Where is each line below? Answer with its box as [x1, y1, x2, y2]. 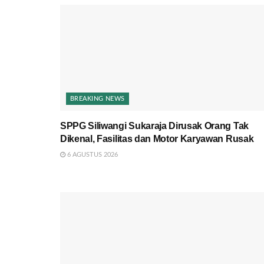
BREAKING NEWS [70, 95, 125, 102]
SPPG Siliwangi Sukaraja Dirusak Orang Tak [60, 120, 249, 131]
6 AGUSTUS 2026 [65, 151, 118, 158]
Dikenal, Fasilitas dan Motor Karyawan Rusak [60, 133, 254, 144]
